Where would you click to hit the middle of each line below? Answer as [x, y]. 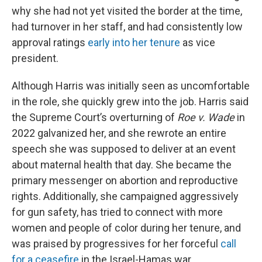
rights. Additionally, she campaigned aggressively [125, 196]
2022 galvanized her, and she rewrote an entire [119, 133]
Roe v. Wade [207, 117]
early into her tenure [134, 42]
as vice [198, 42]
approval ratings [50, 42]
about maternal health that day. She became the [122, 165]
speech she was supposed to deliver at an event [124, 149]
